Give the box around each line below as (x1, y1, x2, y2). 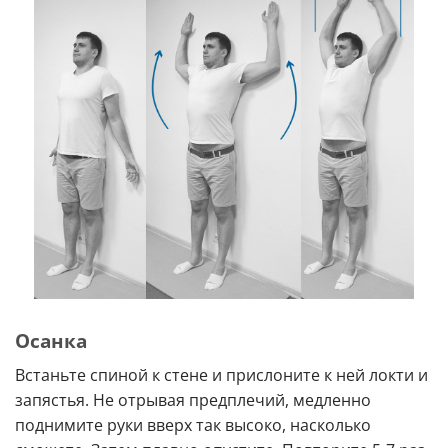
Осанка (15, 326, 87, 354)
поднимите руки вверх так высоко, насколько (15, 413, 371, 436)
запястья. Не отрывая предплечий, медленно (15, 388, 371, 411)
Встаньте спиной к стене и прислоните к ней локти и (15, 363, 428, 386)
